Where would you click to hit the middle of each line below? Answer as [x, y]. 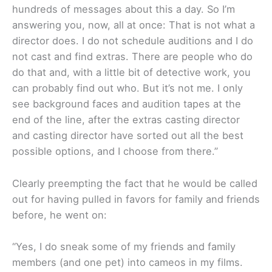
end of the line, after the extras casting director [126, 120]
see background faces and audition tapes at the [127, 104]
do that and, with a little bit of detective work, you [131, 73]
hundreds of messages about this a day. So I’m [124, 9]
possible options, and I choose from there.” [115, 151]
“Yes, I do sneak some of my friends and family [124, 246]
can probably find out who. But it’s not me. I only [127, 88]
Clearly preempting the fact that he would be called [135, 183]
